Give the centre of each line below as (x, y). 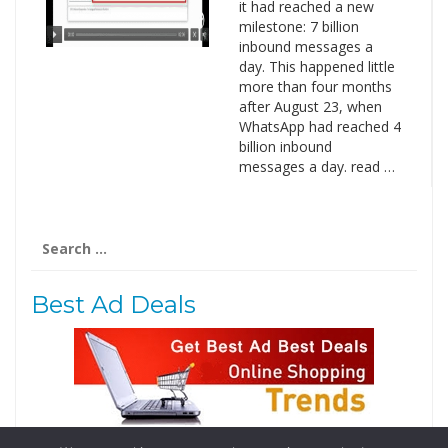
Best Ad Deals (113, 304)
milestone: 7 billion (298, 26)
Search (54, 236)
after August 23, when (310, 106)
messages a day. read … (316, 166)
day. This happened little (316, 66)
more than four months (315, 86)
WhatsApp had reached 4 (319, 126)
